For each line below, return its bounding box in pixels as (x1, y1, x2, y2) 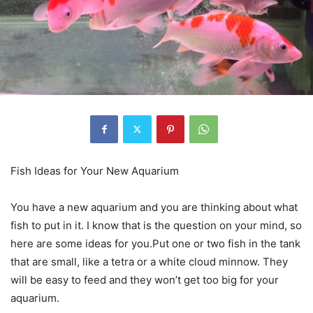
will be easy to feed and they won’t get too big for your (10, 272, 279, 286)
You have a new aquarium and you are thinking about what (10, 200, 298, 214)
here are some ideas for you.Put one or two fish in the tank (10, 236, 300, 250)
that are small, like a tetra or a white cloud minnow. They (10, 254, 288, 268)
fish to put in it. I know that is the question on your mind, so (10, 218, 302, 232)
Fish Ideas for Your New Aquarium (10, 163, 179, 177)
